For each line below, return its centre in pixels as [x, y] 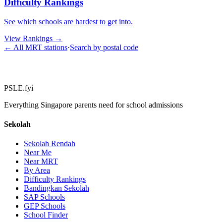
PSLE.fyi [19, 88]
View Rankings [28, 38]
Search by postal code [104, 47]
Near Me [38, 153]
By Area [37, 170]
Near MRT [41, 162]
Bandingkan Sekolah [56, 188]
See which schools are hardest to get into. [68, 21]
